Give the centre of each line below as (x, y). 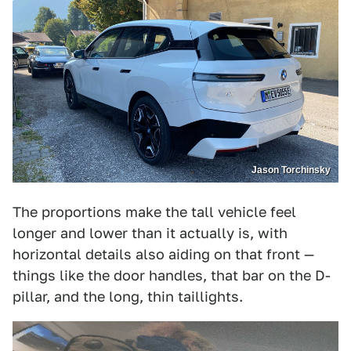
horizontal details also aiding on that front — (163, 255)
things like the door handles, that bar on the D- (172, 276)
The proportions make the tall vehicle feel (154, 212)
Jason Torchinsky (291, 170)
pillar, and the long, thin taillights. (128, 297)
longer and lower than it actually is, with (150, 233)
